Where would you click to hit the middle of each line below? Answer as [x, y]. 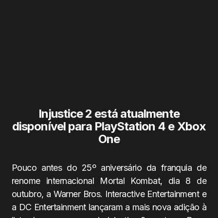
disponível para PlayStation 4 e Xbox [109, 126]
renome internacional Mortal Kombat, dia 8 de [109, 181]
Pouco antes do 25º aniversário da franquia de [109, 168]
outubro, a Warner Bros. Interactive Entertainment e [109, 194]
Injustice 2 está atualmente [109, 114]
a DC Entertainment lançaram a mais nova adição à [109, 207]
